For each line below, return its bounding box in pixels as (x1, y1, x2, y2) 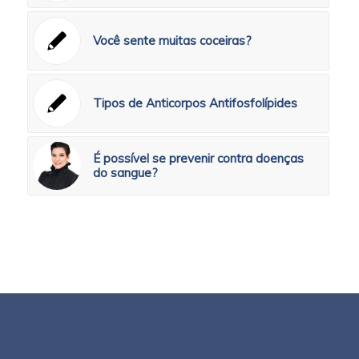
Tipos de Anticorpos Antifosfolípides (92, 95, 297, 111)
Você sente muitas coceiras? (92, 32, 252, 48)
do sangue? (92, 164, 158, 180)
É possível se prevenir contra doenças (92, 150, 304, 166)
